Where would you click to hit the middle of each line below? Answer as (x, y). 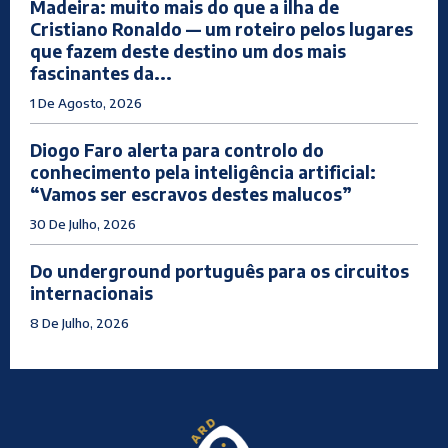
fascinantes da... (101, 73)
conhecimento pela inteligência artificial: (203, 172)
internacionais (91, 293)
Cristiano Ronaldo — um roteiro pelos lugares (221, 29)
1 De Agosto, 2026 (86, 103)
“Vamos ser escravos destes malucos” (191, 194)
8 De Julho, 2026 (79, 323)
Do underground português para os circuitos (219, 271)
